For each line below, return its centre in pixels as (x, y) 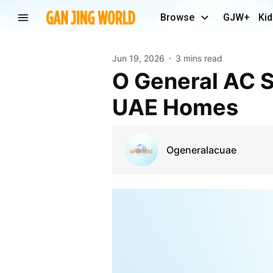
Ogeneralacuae (201, 150)
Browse (177, 17)
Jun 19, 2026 (138, 58)
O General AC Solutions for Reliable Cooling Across (120, 81)
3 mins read (199, 58)
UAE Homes (175, 107)
